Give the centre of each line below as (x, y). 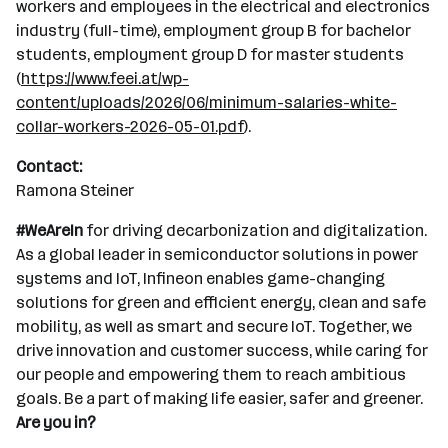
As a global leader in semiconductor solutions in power (217, 254)
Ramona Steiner (75, 190)
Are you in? (56, 422)
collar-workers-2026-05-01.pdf (130, 126)
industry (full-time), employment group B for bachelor (213, 30)
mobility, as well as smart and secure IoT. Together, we (214, 326)
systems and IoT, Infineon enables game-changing (200, 278)
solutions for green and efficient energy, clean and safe (221, 302)
